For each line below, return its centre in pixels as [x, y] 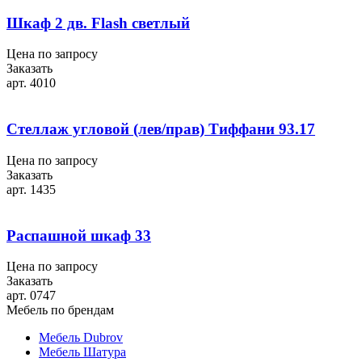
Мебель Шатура [82, 352]
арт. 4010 [31, 83]
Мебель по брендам [60, 310]
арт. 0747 [31, 296]
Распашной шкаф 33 [79, 235]
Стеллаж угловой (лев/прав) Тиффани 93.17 [161, 129]
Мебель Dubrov [81, 338]
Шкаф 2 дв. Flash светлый [98, 23]
